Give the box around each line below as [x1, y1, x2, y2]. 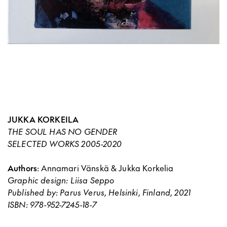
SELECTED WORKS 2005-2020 [8, 138, 122, 149]
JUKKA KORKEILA [8, 113, 79, 125]
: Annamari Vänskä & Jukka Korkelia [37, 162, 174, 174]
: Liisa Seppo [66, 174, 115, 186]
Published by [8, 186, 56, 198]
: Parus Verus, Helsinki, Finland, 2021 [55, 186, 191, 198]
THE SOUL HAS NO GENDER [8, 126, 118, 137]
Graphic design [8, 174, 66, 186]
